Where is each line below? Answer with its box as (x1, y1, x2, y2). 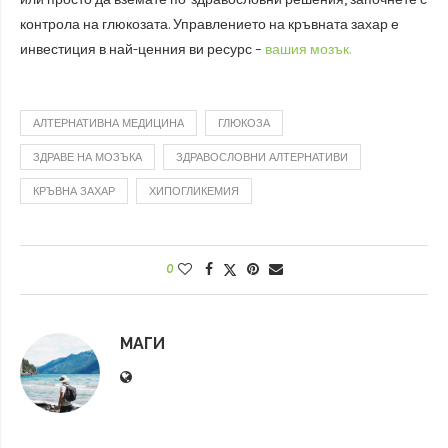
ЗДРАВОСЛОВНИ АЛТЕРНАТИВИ (176, 151, 348, 164)
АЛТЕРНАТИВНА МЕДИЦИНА (33, 117, 184, 130)
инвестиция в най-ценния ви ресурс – (20, 41, 265, 58)
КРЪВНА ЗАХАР (33, 185, 115, 198)
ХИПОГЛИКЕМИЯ (149, 185, 239, 198)
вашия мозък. (265, 41, 351, 58)
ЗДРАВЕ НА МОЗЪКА (33, 151, 142, 164)
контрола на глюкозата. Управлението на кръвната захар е (20, 16, 399, 33)
